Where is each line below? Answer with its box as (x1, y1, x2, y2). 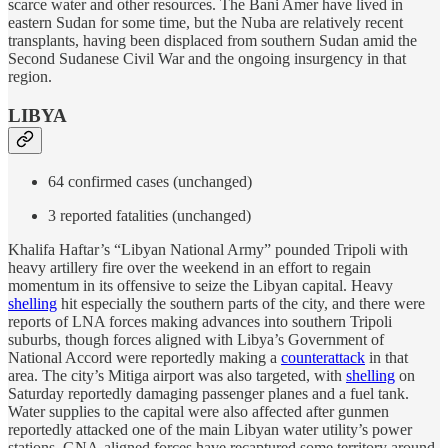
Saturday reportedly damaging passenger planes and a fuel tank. (8, 384, 409, 402)
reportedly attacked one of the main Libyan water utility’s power (8, 420, 412, 438)
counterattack (281, 348, 365, 366)
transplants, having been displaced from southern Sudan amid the (8, 32, 417, 50)
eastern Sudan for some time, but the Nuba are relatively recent (8, 14, 403, 32)
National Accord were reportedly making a (8, 348, 281, 366)
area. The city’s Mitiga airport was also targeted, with (8, 366, 346, 384)
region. (8, 68, 52, 86)
